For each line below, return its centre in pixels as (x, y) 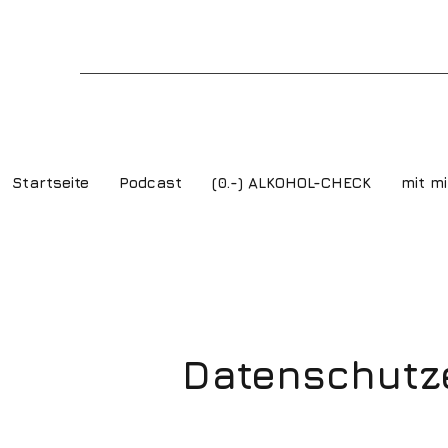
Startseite (50, 182)
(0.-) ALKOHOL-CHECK (291, 182)
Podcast (150, 182)
